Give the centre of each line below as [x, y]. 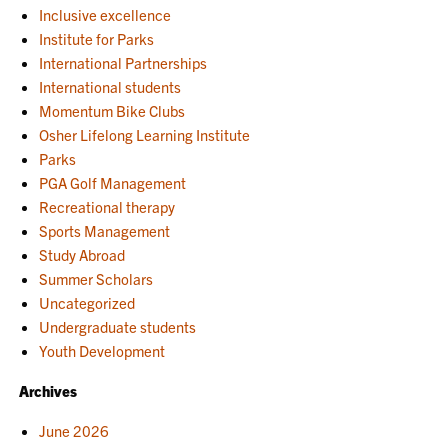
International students [110, 86]
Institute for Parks [97, 38]
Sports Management [105, 230]
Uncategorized [87, 302]
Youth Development [102, 350]
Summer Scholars [96, 278]
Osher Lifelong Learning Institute [145, 134]
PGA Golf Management [113, 182]
